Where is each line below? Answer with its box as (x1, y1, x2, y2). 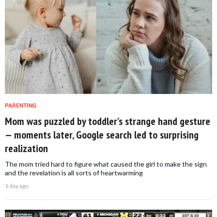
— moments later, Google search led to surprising (5, 128, 199, 142)
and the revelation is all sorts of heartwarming (5, 169, 143, 177)
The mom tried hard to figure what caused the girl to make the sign (5, 160, 207, 169)
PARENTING (5, 102, 36, 109)
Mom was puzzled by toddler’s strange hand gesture (5, 114, 210, 128)
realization (5, 141, 48, 155)
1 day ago (5, 182, 29, 190)
